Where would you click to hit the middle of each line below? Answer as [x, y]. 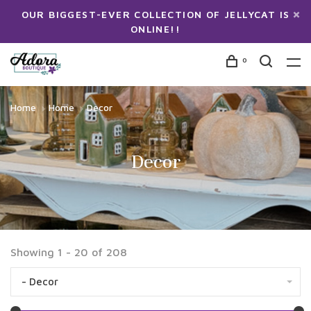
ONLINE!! [155, 29]
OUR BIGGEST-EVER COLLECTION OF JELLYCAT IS [155, 14]
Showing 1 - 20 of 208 [69, 252]
